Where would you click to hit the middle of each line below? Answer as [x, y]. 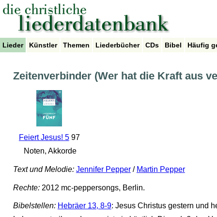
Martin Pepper [161, 170]
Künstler [43, 45]
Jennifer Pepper [103, 170]
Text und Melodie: [43, 170]
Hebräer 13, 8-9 [84, 206]
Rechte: [26, 187]
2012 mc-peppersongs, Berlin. [92, 187]
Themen [76, 45]
